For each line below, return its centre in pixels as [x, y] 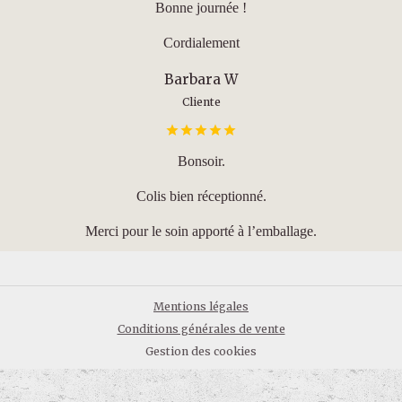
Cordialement [201, 42]
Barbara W [201, 79]
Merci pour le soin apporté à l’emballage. [201, 231]
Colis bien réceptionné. [201, 196]
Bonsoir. [201, 161]
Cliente [201, 101]
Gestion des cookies [201, 351]
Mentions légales [201, 306]
